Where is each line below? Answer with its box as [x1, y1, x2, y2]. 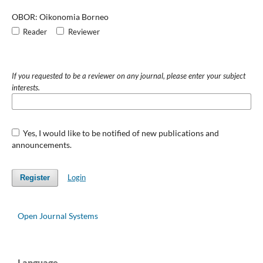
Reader [23, 26, 48, 36]
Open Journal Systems [18, 210, 98, 221]
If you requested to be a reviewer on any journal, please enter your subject [11, 70, 245, 80]
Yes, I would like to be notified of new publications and [21, 127, 220, 138]
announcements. [11, 139, 72, 150]
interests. [11, 82, 40, 92]
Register [19, 173, 50, 182]
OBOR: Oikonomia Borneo [11, 11, 109, 22]
